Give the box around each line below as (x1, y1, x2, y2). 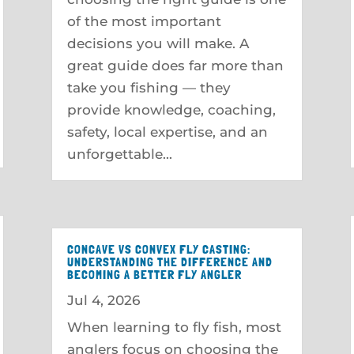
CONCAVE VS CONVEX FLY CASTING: (66, 241, 250, 257)
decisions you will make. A (66, 35, 249, 51)
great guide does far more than (66, 57, 284, 73)
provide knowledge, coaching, (66, 101, 276, 118)
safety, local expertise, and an (66, 123, 268, 140)
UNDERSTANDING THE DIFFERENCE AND (66, 254, 273, 269)
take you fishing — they (66, 79, 231, 96)
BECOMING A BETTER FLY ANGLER (66, 266, 242, 282)
